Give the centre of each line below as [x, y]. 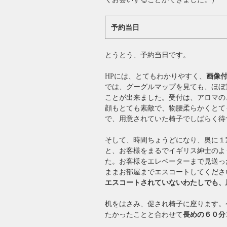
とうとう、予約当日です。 [147, 55]
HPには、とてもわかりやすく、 [156, 76]
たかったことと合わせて [144, 214]
